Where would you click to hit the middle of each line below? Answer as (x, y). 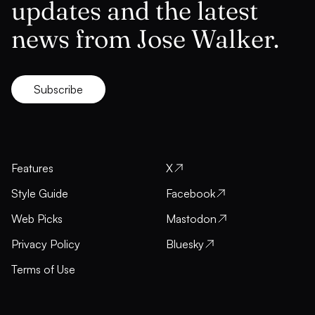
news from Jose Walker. (145, 39)
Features (32, 168)
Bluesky (185, 244)
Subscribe (58, 90)
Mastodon (191, 219)
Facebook (191, 194)
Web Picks (37, 219)
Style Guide (40, 194)
